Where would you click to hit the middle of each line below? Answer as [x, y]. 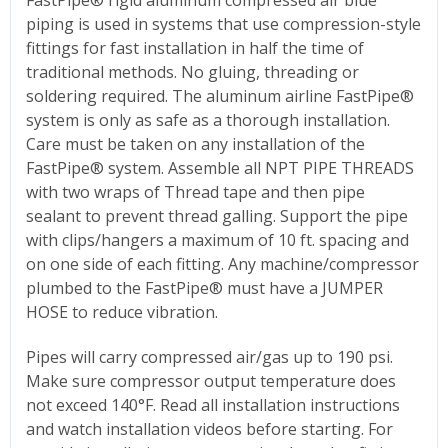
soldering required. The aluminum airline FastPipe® [220, 95]
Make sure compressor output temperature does [211, 380]
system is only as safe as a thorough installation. [208, 119]
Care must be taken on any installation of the [195, 143]
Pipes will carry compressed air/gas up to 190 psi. [209, 356]
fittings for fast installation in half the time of [195, 47]
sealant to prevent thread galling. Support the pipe [217, 215]
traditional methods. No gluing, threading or [192, 71]
